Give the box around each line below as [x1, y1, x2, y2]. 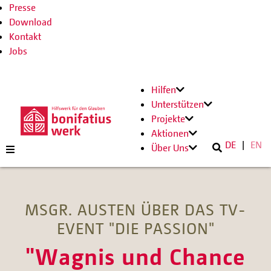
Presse [9, 1, 36, 13]
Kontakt [9, 30, 41, 42]
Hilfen [151, 83, 176, 96]
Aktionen [151, 127, 189, 139]
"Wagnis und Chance [25, 242, 246, 270]
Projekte [151, 113, 185, 125]
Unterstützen [151, 98, 204, 110]
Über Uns [151, 142, 189, 154]
